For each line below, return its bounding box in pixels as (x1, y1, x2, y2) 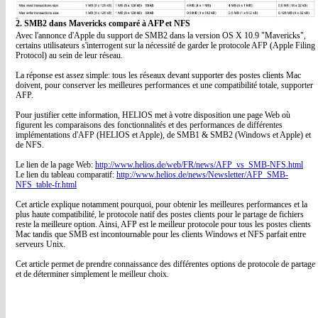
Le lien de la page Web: (16, 160, 95, 170)
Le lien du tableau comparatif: (16, 170, 116, 180)
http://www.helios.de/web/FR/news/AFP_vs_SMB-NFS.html (95, 160, 303, 170)
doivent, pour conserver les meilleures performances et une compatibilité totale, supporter (16, 80, 313, 90)
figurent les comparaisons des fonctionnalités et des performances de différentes (16, 120, 283, 130)
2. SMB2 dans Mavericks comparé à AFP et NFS (16, 18, 190, 28)
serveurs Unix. (16, 239, 65, 249)
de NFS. (16, 140, 44, 150)
